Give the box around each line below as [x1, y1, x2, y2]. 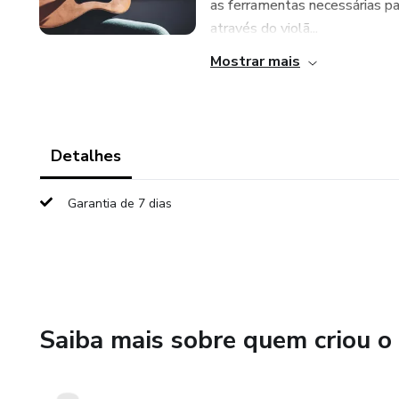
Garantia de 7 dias [68, 195, 172, 212]
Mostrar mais [210, 52, 300, 71]
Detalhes [51, 145, 121, 167]
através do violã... [210, 19, 318, 38]
